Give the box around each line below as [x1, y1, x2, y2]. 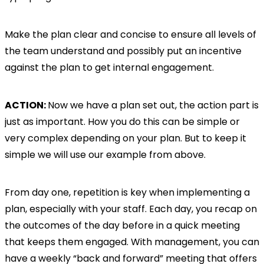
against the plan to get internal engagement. [5, 61, 216, 75]
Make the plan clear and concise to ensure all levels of [5, 28, 256, 42]
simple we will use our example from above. [5, 148, 208, 162]
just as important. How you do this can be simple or [5, 115, 240, 129]
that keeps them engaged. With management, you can [5, 235, 259, 249]
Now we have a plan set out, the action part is [48, 98, 259, 113]
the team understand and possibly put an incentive [5, 44, 242, 58]
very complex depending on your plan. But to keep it [5, 131, 246, 146]
